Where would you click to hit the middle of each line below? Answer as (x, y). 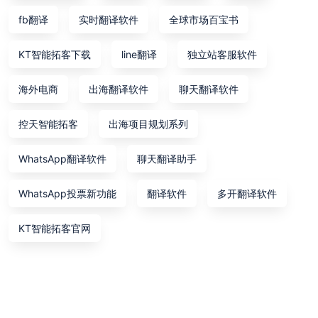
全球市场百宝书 (204, 19)
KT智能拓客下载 (55, 54)
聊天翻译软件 (209, 89)
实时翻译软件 (109, 19)
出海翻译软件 (119, 89)
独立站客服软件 (222, 54)
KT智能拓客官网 (55, 228)
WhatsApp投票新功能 (67, 193)
